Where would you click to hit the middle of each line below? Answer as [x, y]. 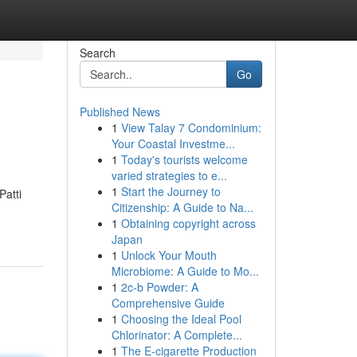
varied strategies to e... [169, 175]
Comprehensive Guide [168, 303]
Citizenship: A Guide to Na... [182, 207]
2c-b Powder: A [159, 287]
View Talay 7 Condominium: [191, 127]
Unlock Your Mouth [169, 255]
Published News [120, 112]
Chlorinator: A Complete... [177, 335]
